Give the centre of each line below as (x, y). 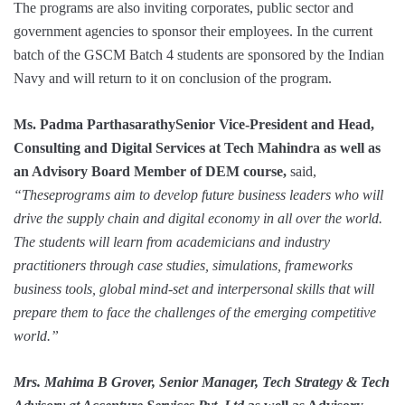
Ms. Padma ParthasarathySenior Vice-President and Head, (194, 125)
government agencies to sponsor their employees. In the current (193, 32)
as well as (352, 148)
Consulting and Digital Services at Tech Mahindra (169, 148)
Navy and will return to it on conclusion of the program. (173, 79)
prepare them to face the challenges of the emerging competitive (195, 313)
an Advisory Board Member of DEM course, (152, 172)
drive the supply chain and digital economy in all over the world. (198, 219)
